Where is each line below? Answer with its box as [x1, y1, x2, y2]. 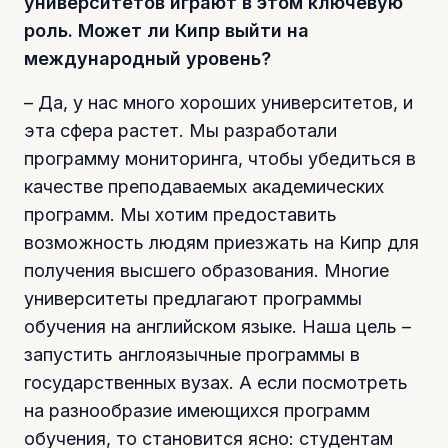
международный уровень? [24, 47, 271, 69]
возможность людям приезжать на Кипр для [24, 231, 419, 253]
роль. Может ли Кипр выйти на [24, 19, 309, 41]
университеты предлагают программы [24, 287, 362, 309]
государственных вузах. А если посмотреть [24, 371, 408, 393]
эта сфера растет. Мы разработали [24, 119, 337, 141]
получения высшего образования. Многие [24, 259, 389, 281]
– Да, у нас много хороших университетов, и [24, 91, 413, 113]
